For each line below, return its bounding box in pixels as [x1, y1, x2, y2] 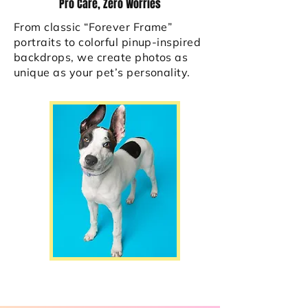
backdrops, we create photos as [14, 50, 188, 64]
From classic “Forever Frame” [14, 20, 173, 34]
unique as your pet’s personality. [14, 65, 190, 79]
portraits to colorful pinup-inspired [14, 35, 201, 49]
